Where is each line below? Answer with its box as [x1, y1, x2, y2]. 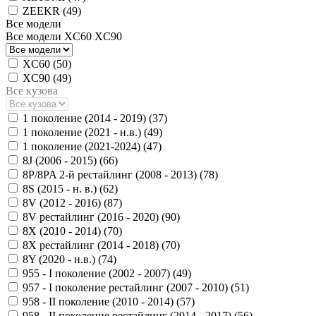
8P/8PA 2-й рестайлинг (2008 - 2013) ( [23, 168, 203, 181]
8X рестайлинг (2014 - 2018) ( [23, 238, 165, 251]
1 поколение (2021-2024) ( [23, 140, 147, 152]
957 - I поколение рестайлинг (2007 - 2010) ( [23, 281, 234, 293]
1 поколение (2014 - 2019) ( [23, 111, 152, 124]
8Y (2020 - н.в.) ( [23, 253, 102, 265]
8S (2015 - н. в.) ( [23, 182, 103, 195]
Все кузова [6, 84, 58, 97]
